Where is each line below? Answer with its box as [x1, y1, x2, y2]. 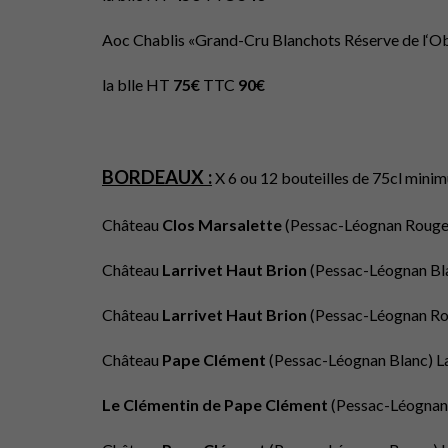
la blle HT [102, 75, 173, 94]
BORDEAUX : [102, 166, 212, 188]
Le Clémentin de [102, 395, 221, 414]
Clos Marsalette [162, 215, 285, 234]
